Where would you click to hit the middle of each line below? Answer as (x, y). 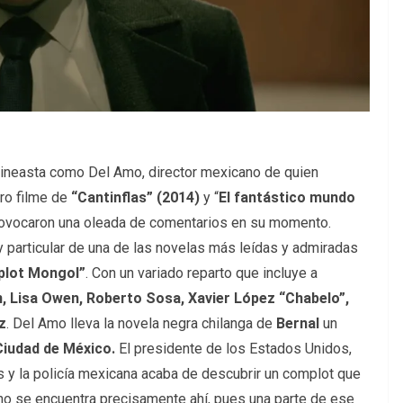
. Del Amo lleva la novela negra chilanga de (141, 323)
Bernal (298, 323)
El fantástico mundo (287, 197)
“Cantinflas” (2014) (135, 197)
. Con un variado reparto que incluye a (201, 273)
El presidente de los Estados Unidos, (233, 348)
